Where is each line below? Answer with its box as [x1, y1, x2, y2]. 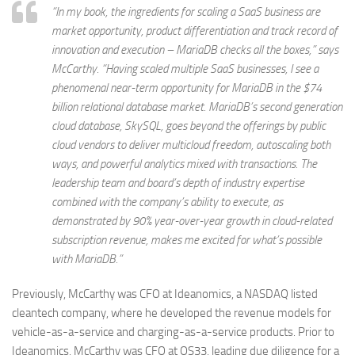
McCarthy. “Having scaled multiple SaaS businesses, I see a [52, 62, 319, 76]
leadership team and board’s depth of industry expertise [52, 176, 304, 190]
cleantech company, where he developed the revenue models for [12, 306, 331, 320]
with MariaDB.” [52, 252, 122, 266]
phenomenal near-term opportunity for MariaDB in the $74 [52, 81, 322, 95]
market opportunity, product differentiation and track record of [52, 24, 338, 38]
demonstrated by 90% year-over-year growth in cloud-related [52, 214, 332, 228]
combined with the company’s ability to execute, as [52, 195, 283, 209]
